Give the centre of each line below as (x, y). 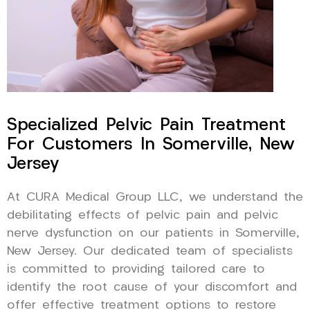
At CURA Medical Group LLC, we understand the (155, 197)
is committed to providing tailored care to (136, 269)
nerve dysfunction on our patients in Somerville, (153, 233)
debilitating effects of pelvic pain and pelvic (143, 215)
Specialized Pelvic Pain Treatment (146, 125)
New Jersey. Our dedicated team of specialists (150, 251)
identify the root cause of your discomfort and (152, 287)
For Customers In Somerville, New (151, 145)
